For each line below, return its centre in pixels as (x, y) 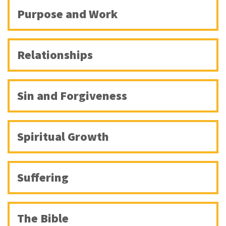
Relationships (55, 55)
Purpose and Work (67, 14)
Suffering (43, 178)
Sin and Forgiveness (72, 96)
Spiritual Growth (63, 137)
